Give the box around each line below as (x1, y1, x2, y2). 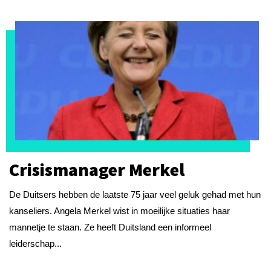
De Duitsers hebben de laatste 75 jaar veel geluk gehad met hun (9, 189, 261, 200)
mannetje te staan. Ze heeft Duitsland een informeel (9, 221, 211, 232)
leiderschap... (9, 238, 62, 249)
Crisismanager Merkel (9, 158, 184, 181)
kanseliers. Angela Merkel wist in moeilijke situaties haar (9, 205, 230, 216)
